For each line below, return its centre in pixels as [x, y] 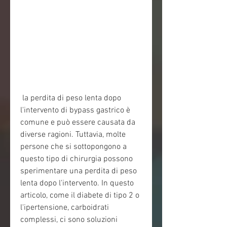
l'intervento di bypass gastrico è [75, 111]
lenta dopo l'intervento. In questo [77, 184]
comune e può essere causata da [78, 123]
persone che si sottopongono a [73, 147]
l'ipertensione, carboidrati [65, 208]
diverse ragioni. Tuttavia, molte [73, 135]
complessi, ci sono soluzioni [69, 220]
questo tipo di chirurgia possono [77, 159]
